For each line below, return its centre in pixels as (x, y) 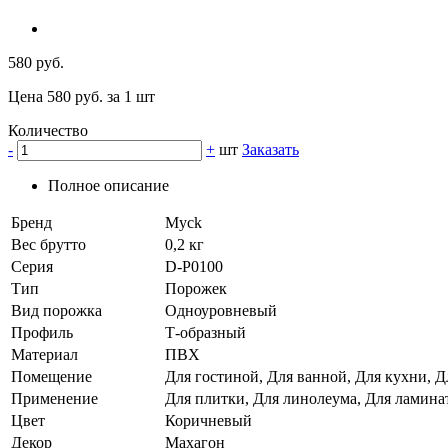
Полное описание (108, 186)
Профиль (42, 333)
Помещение (51, 377)
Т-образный (205, 333)
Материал (44, 355)
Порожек (196, 289)
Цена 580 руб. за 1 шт (81, 97)
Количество (48, 131)
